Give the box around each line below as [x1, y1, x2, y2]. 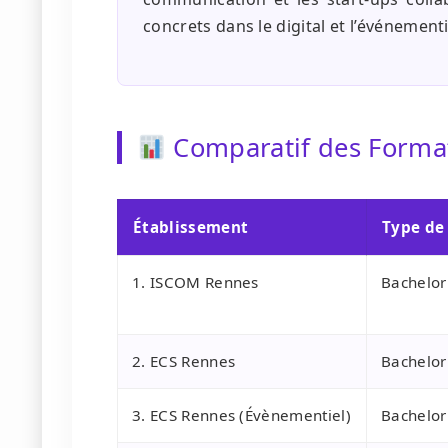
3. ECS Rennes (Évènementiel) [132, 405, 351, 426]
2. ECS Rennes [132, 351, 236, 372]
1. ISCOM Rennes [132, 272, 259, 293]
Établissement [133, 217, 249, 238]
